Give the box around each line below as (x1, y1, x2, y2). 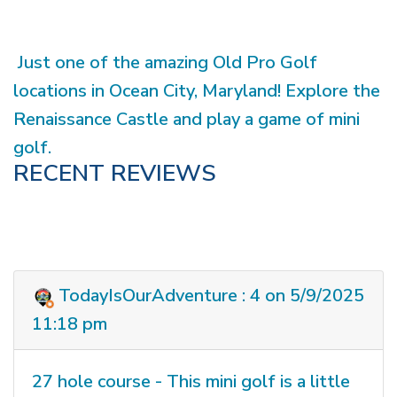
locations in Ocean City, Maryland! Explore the (13, 79, 380, 104)
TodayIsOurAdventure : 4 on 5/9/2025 (54, 284, 364, 308)
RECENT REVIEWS (13, 158, 216, 190)
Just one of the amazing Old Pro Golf (13, 51, 317, 75)
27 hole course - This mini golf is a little (32, 370, 350, 394)
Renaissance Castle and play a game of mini (13, 107, 360, 132)
